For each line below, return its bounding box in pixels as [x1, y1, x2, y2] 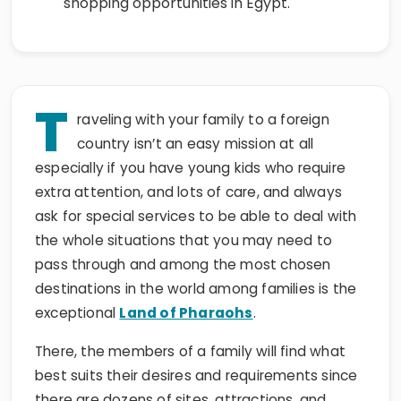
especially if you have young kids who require [35, 128, 346, 147]
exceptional [35, 273, 120, 292]
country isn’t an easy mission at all [77, 104, 314, 123]
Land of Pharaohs [119, 273, 253, 292]
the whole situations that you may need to [35, 200, 333, 219]
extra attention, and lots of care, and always [35, 152, 343, 171]
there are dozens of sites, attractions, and [35, 360, 327, 379]
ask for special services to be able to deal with [35, 176, 357, 195]
